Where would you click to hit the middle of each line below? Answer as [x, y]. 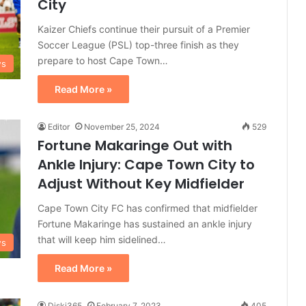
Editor [59, 127]
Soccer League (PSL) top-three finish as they [138, 45]
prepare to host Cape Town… [103, 60]
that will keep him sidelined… [102, 239]
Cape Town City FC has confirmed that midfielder [148, 208]
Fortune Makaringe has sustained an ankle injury [145, 224]
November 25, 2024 [122, 127]
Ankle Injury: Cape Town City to [146, 165]
